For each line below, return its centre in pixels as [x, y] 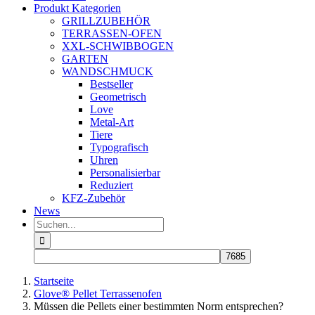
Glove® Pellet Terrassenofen [98, 294]
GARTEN [85, 59]
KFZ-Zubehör [94, 198]
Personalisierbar [125, 173]
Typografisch [119, 147]
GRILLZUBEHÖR [106, 21]
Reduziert [111, 185]
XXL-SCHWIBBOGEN [118, 46]
